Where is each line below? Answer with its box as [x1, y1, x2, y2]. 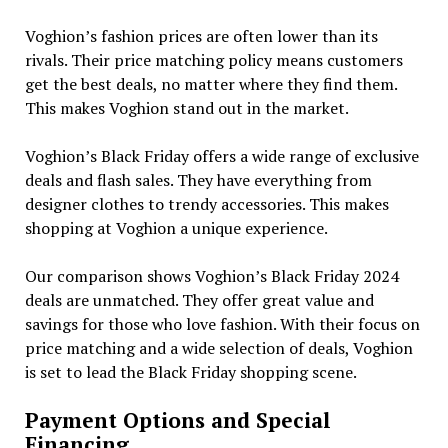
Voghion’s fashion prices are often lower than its [24, 24, 378, 47]
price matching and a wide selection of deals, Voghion [24, 336, 413, 359]
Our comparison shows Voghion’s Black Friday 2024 [24, 264, 399, 287]
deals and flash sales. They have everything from [24, 168, 372, 191]
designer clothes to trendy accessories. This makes [24, 192, 389, 215]
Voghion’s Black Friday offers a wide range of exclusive [24, 144, 419, 167]
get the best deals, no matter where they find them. [24, 72, 397, 95]
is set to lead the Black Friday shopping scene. [24, 360, 357, 383]
